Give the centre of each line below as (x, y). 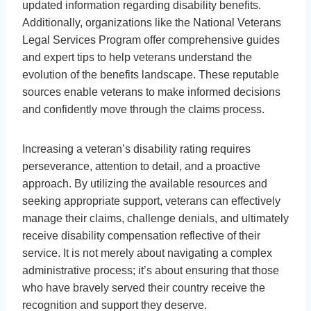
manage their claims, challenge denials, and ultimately (155, 218)
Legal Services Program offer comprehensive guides (151, 40)
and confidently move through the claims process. (143, 109)
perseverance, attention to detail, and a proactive (141, 166)
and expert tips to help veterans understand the (137, 57)
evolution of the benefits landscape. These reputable (151, 74)
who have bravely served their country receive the (144, 287)
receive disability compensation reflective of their (141, 235)
